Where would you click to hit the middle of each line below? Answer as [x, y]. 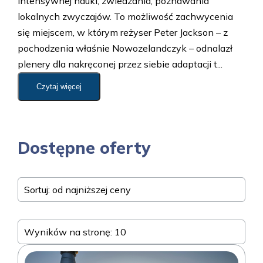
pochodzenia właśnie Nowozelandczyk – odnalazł [125, 48]
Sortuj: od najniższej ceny [77, 190]
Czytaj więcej [59, 87]
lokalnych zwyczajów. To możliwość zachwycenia [125, 16]
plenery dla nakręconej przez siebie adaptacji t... [120, 64]
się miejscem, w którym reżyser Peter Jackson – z [123, 32]
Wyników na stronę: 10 [75, 232]
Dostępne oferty [84, 148]
